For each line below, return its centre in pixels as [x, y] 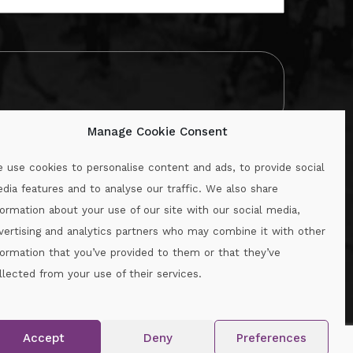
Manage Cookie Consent [158, 132]
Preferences [272, 338]
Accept [43, 338]
